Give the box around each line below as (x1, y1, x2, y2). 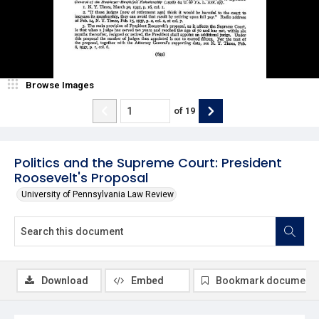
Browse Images (26, 79, 94, 90)
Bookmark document (216, 274, 314, 286)
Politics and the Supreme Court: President (14, 153, 282, 172)
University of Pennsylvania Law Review (21, 189, 174, 199)
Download (41, 274, 88, 286)
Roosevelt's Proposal (14, 168, 148, 187)
